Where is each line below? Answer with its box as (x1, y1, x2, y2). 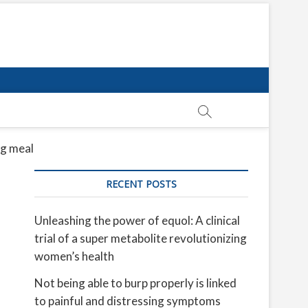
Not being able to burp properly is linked (34, 276, 236, 290)
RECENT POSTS (106, 177, 177, 190)
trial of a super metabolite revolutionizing (34, 231, 247, 245)
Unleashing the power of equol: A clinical (34, 213, 240, 228)
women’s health (34, 249, 114, 263)
